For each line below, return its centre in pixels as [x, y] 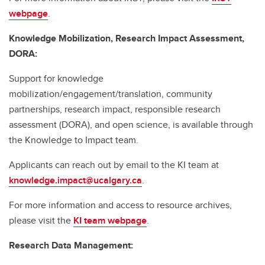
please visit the [41, 221]
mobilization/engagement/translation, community [111, 94]
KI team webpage [110, 221]
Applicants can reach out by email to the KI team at [114, 165]
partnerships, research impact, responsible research [115, 109]
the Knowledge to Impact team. [74, 140]
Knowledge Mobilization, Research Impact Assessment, [127, 38]
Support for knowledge [56, 79]
